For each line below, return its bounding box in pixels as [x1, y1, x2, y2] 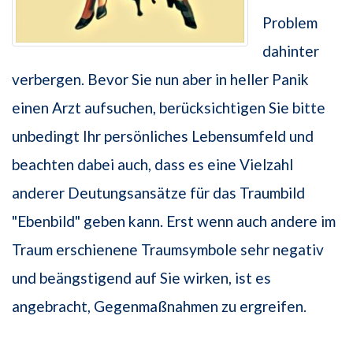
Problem [262, 13, 318, 32]
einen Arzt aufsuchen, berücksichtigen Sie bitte [12, 98, 325, 117]
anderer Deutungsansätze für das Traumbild [12, 184, 305, 203]
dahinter [262, 42, 319, 61]
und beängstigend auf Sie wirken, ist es [12, 269, 271, 288]
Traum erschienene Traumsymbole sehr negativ [12, 240, 324, 259]
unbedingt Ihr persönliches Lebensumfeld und [12, 127, 314, 146]
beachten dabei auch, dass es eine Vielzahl [12, 155, 293, 174]
